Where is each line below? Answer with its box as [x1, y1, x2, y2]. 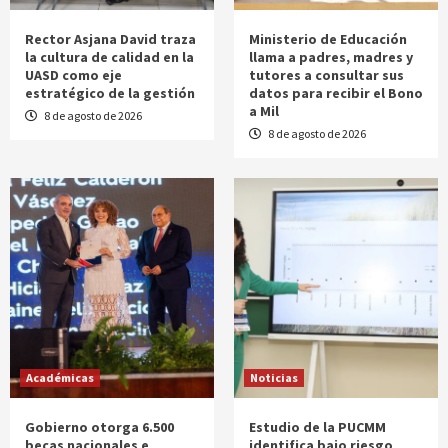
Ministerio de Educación [249, 30, 407, 49]
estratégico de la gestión [25, 84, 195, 103]
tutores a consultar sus [249, 66, 404, 85]
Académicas [26, 370, 94, 386]
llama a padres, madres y [249, 48, 413, 67]
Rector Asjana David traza [25, 30, 196, 49]
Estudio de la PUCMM [249, 418, 386, 437]
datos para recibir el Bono [249, 84, 423, 103]
